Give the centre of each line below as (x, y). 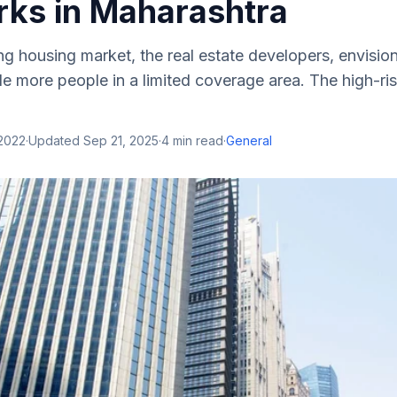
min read (196, 140)
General (249, 140)
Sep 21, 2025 (121, 140)
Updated (56, 140)
